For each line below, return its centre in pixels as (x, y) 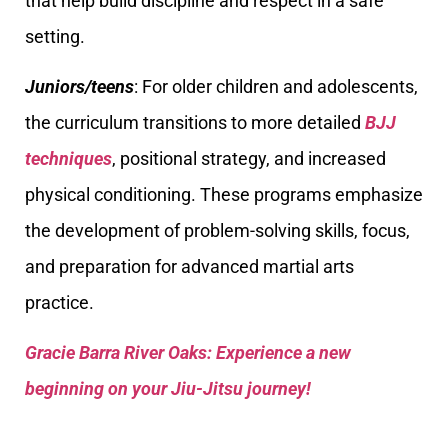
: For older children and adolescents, (276, 86)
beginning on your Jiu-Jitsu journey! (168, 389)
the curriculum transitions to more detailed (195, 122)
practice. (59, 302)
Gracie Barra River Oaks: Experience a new (188, 353)
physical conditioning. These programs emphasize (224, 194)
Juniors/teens (79, 86)
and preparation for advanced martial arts (189, 266)
